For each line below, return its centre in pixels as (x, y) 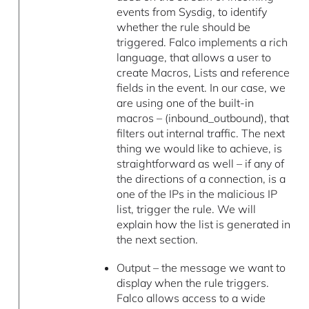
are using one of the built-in (185, 102)
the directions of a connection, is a (201, 178)
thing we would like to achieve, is (199, 148)
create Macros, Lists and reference (203, 72)
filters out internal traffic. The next (200, 133)
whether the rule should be (183, 27)
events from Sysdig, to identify (191, 11)
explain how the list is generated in (203, 224)
